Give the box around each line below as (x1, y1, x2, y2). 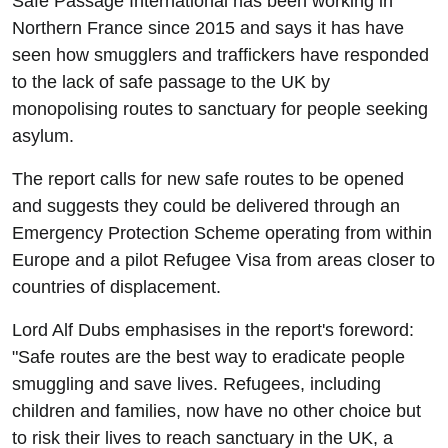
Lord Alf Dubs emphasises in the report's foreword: (12, 320, 414, 340)
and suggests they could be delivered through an (12, 196, 400, 216)
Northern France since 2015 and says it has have (12, 18, 404, 38)
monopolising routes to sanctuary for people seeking (12, 99, 428, 119)
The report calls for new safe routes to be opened (12, 169, 404, 189)
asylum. (12, 126, 74, 146)
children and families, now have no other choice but (12, 401, 421, 421)
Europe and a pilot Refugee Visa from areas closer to (12, 250, 435, 270)
